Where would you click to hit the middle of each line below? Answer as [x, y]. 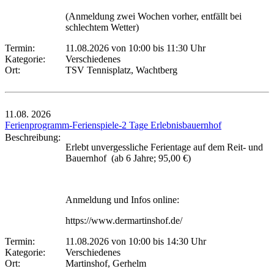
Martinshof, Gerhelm [106, 263]
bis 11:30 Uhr [178, 48]
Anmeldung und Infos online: [122, 199]
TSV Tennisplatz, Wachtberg [121, 70]
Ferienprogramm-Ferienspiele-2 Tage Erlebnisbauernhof [113, 125]
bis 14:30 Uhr [178, 241]
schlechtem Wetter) [102, 27]
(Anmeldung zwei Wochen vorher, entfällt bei [154, 16]
